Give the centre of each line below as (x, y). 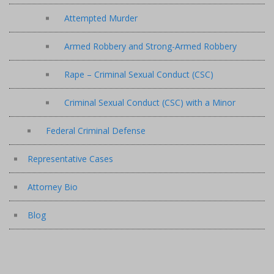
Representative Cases (70, 159)
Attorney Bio (53, 187)
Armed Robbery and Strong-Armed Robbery (150, 46)
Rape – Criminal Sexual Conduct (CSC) (139, 74)
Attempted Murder (101, 18)
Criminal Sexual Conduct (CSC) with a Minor (150, 102)
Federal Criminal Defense (96, 131)
